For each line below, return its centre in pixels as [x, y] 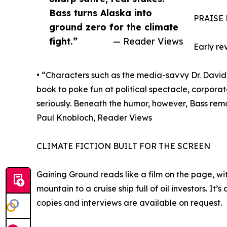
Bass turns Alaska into [101, 12]
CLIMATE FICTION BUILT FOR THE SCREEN [123, 146]
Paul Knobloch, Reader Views [94, 117]
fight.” [63, 41]
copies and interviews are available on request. [129, 202]
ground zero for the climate [114, 27]
